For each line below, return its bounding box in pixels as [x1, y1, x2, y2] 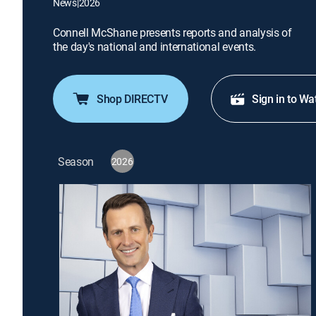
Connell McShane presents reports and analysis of [53, 25, 292, 40]
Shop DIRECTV [97, 91, 168, 107]
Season [58, 153, 95, 169]
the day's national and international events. [53, 39, 256, 54]
